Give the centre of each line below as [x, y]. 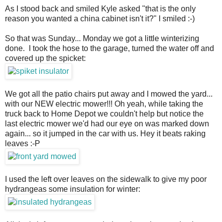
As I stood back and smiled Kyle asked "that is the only [100, 9]
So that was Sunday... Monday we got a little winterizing [102, 39]
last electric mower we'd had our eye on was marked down [107, 124]
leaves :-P [23, 144]
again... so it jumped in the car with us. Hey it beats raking [105, 134]
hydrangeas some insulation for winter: [73, 189]
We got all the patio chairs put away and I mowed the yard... [109, 94]
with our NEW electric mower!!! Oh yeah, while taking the [104, 104]
